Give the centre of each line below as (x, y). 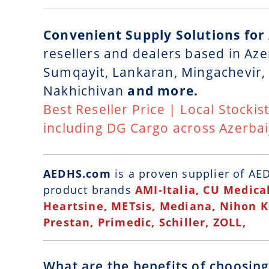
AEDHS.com (79, 174)
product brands (89, 190)
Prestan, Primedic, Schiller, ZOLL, (149, 222)
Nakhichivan (84, 91)
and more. (161, 91)
